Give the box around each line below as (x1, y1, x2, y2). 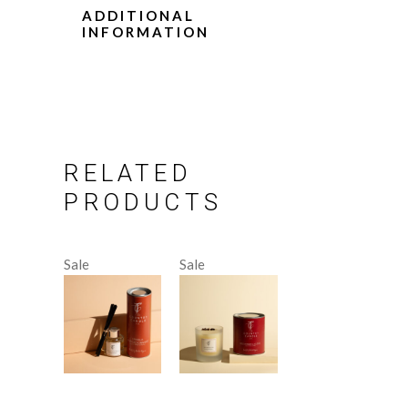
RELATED (64, 159, 192, 188)
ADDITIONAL (82, 7, 196, 25)
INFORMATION (82, 24, 210, 41)
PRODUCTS (64, 189, 222, 217)
